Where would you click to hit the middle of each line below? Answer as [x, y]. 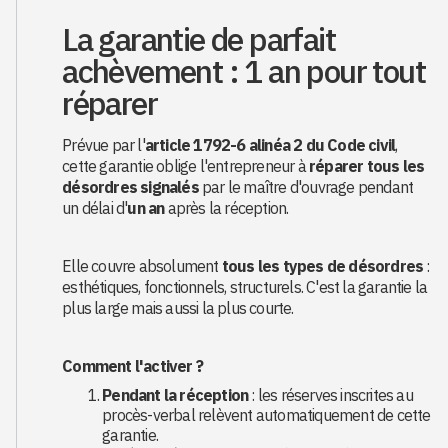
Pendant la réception [175, 395]
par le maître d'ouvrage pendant [306, 187]
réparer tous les [367, 166]
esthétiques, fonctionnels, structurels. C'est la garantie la [245, 287]
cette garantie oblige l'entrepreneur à [186, 166]
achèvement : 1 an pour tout [244, 71]
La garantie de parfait [199, 39]
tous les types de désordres [322, 266]
